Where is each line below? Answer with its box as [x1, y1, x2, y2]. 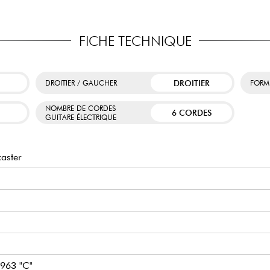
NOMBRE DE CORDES [45, 103, 116, 113]
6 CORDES [171, 107, 212, 118]
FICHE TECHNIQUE [78, 32, 192, 49]
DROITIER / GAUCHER [45, 78, 117, 88]
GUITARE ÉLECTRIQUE [45, 112, 116, 122]
